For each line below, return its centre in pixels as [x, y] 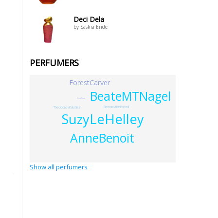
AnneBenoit [102, 138]
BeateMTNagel [131, 96]
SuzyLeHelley [103, 119]
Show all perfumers [59, 167]
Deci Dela [89, 19]
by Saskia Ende [91, 27]
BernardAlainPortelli [117, 107]
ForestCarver [89, 83]
